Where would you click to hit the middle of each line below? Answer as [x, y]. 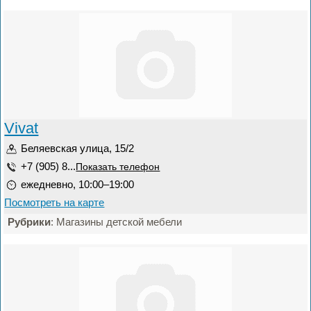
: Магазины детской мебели [117, 222]
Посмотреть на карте [54, 202]
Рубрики [30, 222]
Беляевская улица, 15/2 [78, 148]
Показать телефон [118, 167]
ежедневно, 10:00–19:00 [78, 184]
